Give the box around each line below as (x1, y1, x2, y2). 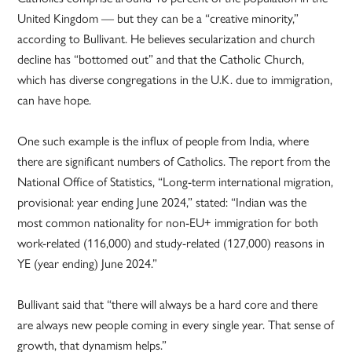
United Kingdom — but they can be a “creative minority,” (17, 9, 299, 27)
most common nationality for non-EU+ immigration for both (17, 213, 319, 232)
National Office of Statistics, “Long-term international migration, (17, 172, 334, 191)
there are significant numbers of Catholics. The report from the (17, 152, 331, 170)
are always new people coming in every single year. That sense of (17, 315, 335, 334)
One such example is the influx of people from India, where (17, 131, 310, 150)
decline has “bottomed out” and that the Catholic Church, (17, 49, 305, 68)
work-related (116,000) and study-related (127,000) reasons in (17, 233, 325, 252)
